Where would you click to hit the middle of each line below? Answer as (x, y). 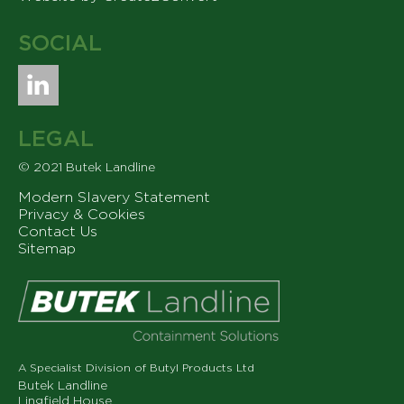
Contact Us (57, 231)
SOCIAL (60, 44)
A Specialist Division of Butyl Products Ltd (136, 368)
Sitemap (46, 248)
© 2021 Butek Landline (86, 167)
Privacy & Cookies (81, 214)
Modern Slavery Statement (114, 197)
